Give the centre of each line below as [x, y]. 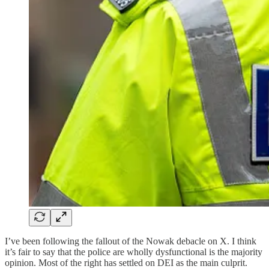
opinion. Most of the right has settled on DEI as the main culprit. [126, 262]
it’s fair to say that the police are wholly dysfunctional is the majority [134, 252]
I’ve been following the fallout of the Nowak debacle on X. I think [131, 241]
